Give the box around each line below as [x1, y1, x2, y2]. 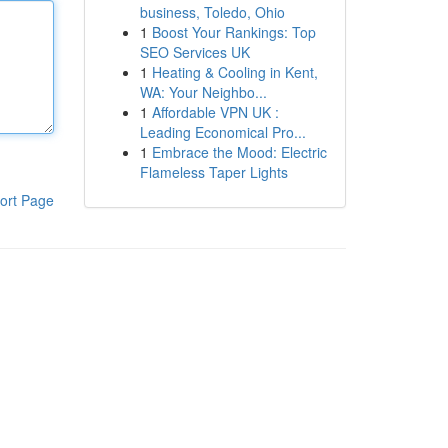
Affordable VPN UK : [151, 102, 279, 122]
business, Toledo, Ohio [139, 2, 285, 22]
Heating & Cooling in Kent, [151, 62, 318, 82]
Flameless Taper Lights [139, 162, 288, 182]
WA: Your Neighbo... [139, 82, 267, 102]
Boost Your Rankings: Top [151, 22, 316, 42]
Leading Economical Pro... [139, 122, 306, 142]
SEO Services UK [139, 42, 250, 62]
